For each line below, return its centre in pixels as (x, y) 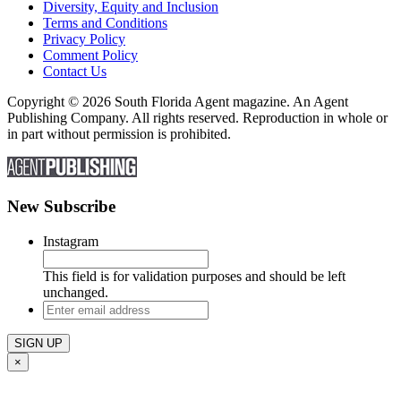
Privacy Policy (84, 38)
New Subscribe (61, 207)
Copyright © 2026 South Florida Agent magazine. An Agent (178, 101)
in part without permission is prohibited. (119, 133)
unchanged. (76, 292)
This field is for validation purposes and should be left (194, 276)
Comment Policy (90, 55)
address (63, 339)
